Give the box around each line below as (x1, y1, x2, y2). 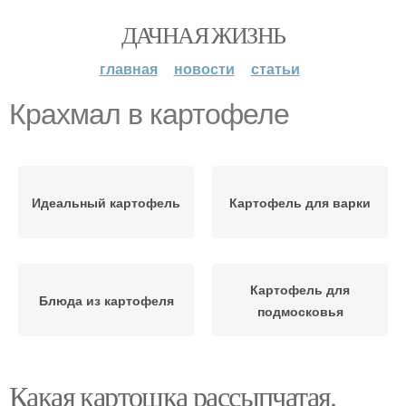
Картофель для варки (229, 193, 371, 211)
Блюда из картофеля (38, 291, 174, 309)
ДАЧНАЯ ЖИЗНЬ (121, 19, 285, 50)
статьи (250, 58, 300, 79)
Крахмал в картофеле (9, 98, 289, 130)
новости (173, 58, 235, 79)
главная (99, 58, 158, 79)
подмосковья (256, 302, 343, 320)
